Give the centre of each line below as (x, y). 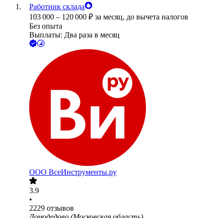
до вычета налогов (157, 17)
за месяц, (111, 17)
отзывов (60, 208)
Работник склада (57, 7)
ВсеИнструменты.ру (83, 172)
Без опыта (46, 26)
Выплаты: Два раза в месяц (74, 35)
